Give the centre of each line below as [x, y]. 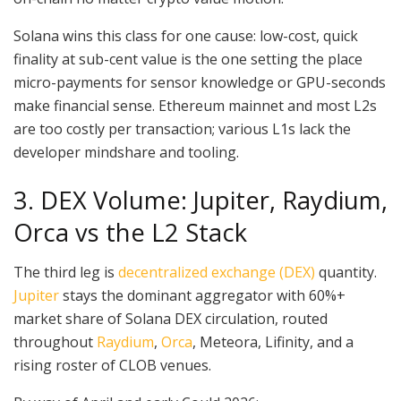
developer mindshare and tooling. [126, 153]
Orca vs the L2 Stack [130, 232]
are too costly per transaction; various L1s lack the [182, 129]
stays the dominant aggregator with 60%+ [202, 296]
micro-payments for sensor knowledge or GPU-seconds [200, 83]
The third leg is [66, 273]
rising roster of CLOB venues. [112, 366]
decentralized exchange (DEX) [217, 273]
